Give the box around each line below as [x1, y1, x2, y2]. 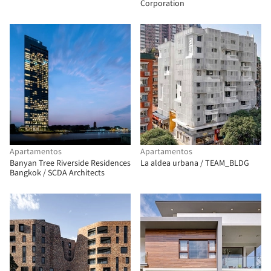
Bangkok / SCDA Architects [10, 167, 105, 179]
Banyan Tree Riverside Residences [10, 157, 131, 169]
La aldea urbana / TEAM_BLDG [140, 157, 249, 169]
